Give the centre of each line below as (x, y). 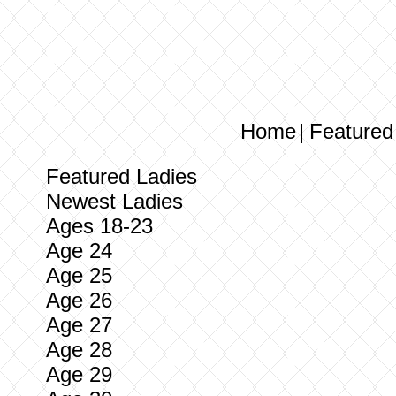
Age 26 (79, 300)
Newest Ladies (114, 201)
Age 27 (79, 325)
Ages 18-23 (99, 226)
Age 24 (79, 251)
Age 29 (79, 374)
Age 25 (79, 275)
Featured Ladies (122, 176)
